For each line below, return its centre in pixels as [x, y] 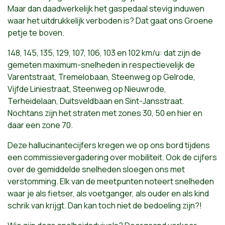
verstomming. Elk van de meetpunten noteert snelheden [111, 181]
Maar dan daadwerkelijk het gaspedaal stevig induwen [106, 9]
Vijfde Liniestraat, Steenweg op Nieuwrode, [87, 89]
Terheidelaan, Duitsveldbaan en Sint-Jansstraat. [96, 101]
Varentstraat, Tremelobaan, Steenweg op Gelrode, [101, 77]
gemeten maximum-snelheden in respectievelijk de [101, 65]
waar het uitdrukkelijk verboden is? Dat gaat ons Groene [110, 21]
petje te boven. [36, 33]
